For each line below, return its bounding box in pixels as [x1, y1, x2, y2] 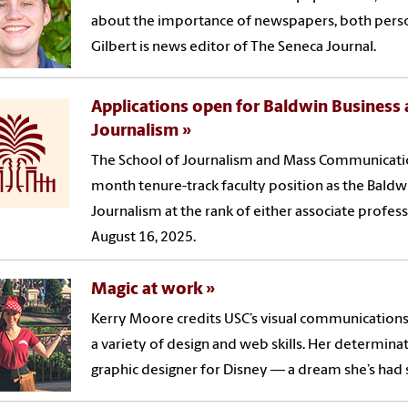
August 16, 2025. [91, 229, 197, 245]
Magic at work [91, 280, 204, 299]
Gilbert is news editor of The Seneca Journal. [91, 39, 377, 55]
